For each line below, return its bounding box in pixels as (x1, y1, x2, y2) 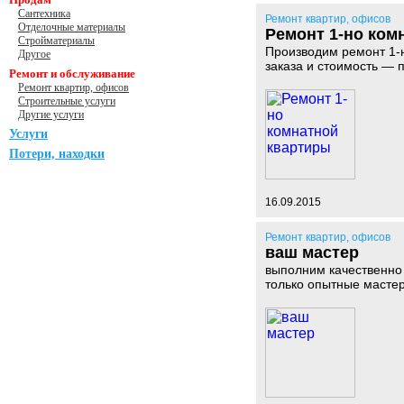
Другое (18, 48, 50, 60)
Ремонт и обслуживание (9, 67, 135, 80)
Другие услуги (18, 108, 84, 121)
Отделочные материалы (18, 21, 125, 33)
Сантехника (18, 7, 70, 20)
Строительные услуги (18, 95, 115, 107)
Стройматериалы (18, 34, 95, 47)
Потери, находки (9, 147, 105, 161)
